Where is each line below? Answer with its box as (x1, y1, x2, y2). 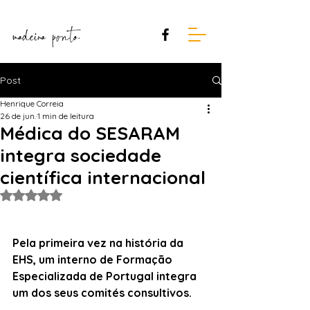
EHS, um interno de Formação (12, 253, 175, 266)
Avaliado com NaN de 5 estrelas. (30, 189, 165, 201)
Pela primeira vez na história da (12, 236, 186, 250)
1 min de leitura (37, 111, 94, 121)
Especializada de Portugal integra (12, 269, 199, 283)
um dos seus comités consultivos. (12, 286, 192, 300)
